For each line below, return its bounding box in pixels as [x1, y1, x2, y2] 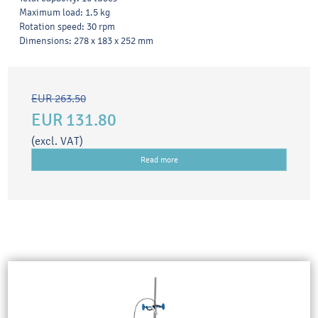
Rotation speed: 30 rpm [19, 21, 115, 33]
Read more [140, 155, 178, 165]
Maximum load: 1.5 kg [19, 6, 110, 19]
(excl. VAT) [31, 134, 83, 148]
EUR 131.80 [31, 110, 116, 131]
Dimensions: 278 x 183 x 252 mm [19, 35, 153, 48]
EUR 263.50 [31, 92, 86, 106]
